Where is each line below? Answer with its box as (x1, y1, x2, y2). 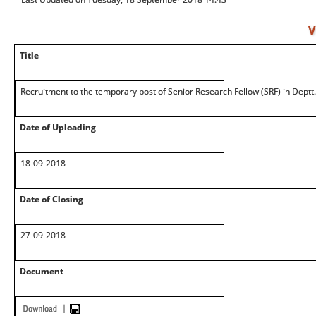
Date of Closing (20, 193, 83, 205)
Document (20, 265, 63, 277)
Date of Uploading (20, 121, 96, 133)
